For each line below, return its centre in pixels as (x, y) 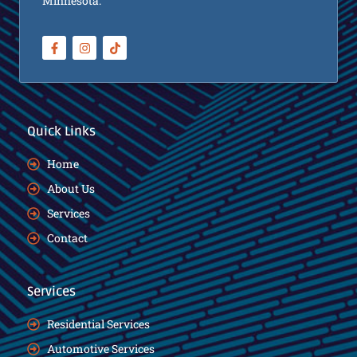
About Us (71, 189)
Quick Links (61, 132)
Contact (67, 238)
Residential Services (98, 324)
